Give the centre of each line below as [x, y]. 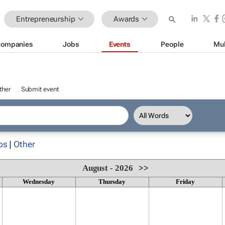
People [172, 44]
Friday [185, 182]
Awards [126, 19]
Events [120, 44]
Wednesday [39, 182]
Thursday [112, 182]
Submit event [40, 89]
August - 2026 [108, 168]
